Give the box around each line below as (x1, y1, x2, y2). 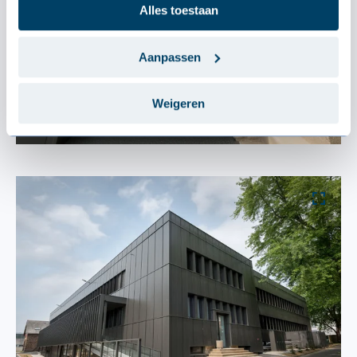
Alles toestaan (139, 3, 218, 18)
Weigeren (152, 96, 205, 111)
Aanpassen (138, 49, 201, 64)
